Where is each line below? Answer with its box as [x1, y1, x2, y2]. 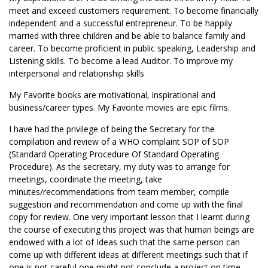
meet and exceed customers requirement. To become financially [9, 5, 258, 16]
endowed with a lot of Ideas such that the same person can [9, 236, 240, 248]
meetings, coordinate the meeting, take [9, 173, 162, 185]
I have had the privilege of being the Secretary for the [9, 123, 215, 135]
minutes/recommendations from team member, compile [9, 186, 229, 197]
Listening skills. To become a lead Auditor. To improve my [9, 55, 233, 66]
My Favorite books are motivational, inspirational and [9, 89, 215, 100]
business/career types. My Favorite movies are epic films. [9, 102, 230, 113]
